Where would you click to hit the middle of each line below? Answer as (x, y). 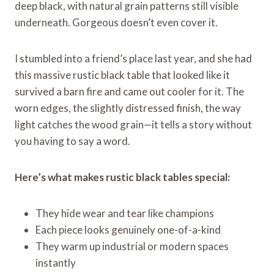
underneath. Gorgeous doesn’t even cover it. (116, 22)
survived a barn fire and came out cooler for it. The (129, 91)
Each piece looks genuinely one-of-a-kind (128, 229)
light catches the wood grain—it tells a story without (133, 124)
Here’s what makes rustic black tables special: (122, 177)
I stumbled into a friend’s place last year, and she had (133, 58)
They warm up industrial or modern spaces (132, 246)
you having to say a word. (72, 141)
